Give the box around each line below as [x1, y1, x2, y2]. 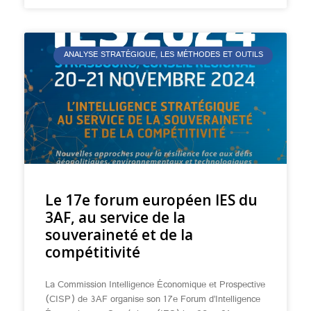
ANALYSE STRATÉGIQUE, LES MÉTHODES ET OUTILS [63, 47, 263, 65]
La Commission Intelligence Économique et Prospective [45, 276, 265, 295]
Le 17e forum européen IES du [45, 190, 258, 210]
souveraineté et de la [45, 225, 193, 244]
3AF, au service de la [45, 208, 185, 227]
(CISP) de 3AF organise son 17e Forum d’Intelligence [45, 290, 260, 310]
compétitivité [45, 242, 140, 262]
